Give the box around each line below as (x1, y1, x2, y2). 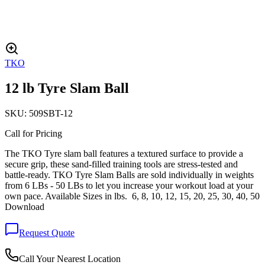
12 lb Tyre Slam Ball (5, 80, 129, 96)
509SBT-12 (29, 108, 73, 118)
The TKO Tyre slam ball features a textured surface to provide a (5, 148, 243, 159)
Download (5, 201, 44, 212)
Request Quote (19, 227, 75, 238)
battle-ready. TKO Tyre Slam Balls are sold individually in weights (5, 169, 254, 180)
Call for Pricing (5, 128, 62, 138)
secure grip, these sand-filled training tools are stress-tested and (5, 159, 238, 169)
